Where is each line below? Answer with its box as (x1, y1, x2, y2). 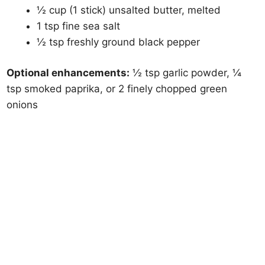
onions (7, 99, 38, 111)
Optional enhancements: (7, 67, 130, 79)
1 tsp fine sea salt (37, 20, 121, 32)
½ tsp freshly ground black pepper (37, 35, 201, 48)
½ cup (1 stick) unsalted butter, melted (37, 4, 221, 16)
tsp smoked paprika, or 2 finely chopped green (7, 83, 228, 95)
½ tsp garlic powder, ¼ (130, 67, 242, 79)
